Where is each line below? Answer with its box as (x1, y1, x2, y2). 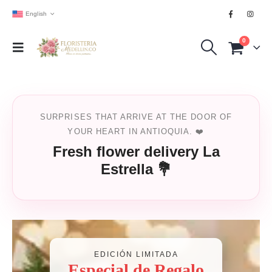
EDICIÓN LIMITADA (93, 250, 178, 259)
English (25, 10, 47, 17)
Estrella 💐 (100, 161, 172, 177)
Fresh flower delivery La (52, 143, 220, 160)
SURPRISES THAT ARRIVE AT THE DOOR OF (40, 112, 232, 121)
